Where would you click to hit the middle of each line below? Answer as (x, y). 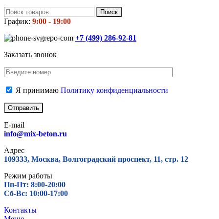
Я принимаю (37, 90)
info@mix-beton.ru (35, 134)
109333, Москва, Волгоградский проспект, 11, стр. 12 (96, 159)
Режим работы (28, 176)
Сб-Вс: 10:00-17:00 (36, 193)
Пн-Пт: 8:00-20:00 (35, 185)
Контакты (20, 210)
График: (18, 21)
